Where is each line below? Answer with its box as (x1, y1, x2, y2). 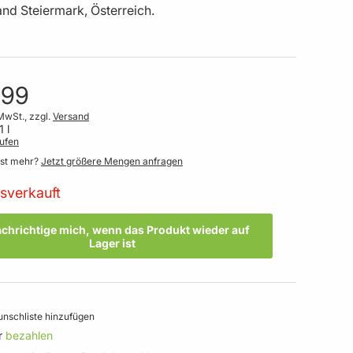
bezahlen (6, 329, 53, 343)
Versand (53, 110, 89, 123)
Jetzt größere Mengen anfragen (41, 155, 183, 168)
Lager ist (89, 236, 136, 250)
